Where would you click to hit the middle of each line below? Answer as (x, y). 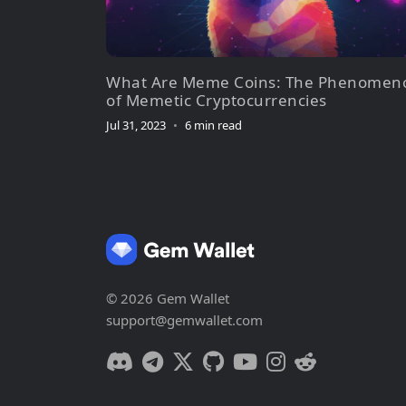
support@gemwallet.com (184, 320)
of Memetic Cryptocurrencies (217, 101)
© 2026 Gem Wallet (168, 299)
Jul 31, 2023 (136, 126)
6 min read (213, 126)
